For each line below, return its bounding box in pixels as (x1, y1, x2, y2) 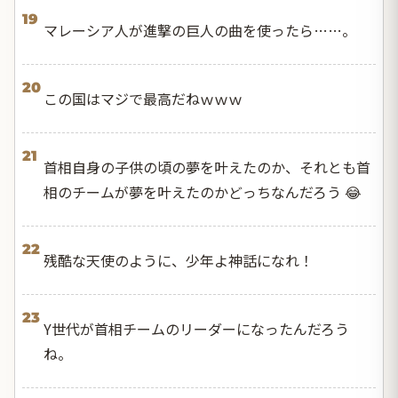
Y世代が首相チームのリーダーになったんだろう (44, 318, 349, 339)
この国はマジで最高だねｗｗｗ (44, 88, 243, 109)
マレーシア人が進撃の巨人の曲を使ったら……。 (44, 20, 356, 41)
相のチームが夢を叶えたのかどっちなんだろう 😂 (44, 181, 362, 203)
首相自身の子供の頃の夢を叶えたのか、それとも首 (44, 156, 370, 178)
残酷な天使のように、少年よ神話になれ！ (44, 250, 314, 271)
